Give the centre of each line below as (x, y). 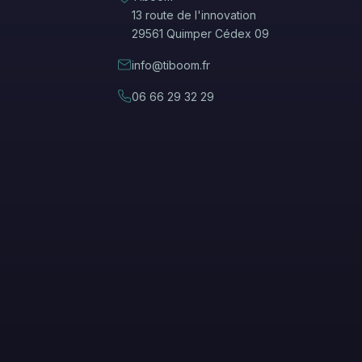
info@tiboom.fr (171, 65)
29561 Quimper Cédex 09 (201, 34)
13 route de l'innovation (194, 15)
